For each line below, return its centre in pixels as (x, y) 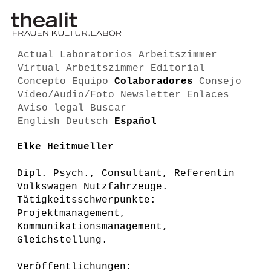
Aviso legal (51, 108)
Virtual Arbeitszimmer (81, 68)
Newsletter (151, 95)
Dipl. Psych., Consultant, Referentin (126, 174)
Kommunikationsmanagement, (93, 227)
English (39, 122)
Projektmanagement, (71, 214)
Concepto (42, 82)
